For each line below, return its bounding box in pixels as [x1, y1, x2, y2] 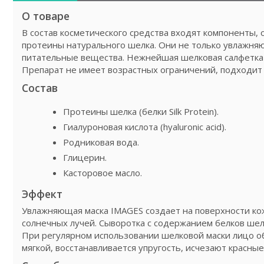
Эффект [22, 186, 62, 201]
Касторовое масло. [63, 166, 142, 179]
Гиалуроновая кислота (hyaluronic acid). [63, 120, 226, 133]
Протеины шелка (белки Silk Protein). [63, 105, 219, 117]
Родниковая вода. [63, 136, 139, 148]
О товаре [22, 8, 70, 23]
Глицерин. [63, 151, 107, 163]
